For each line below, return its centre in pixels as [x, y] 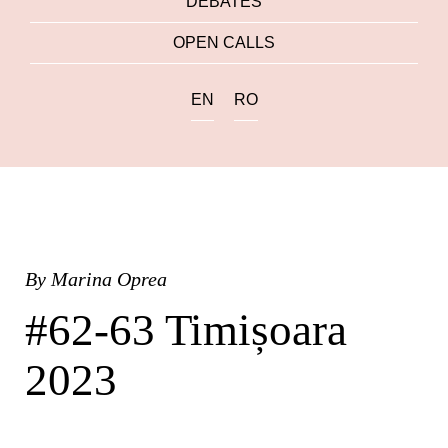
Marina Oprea [109, 279]
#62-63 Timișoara [186, 330]
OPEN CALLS [224, 42]
